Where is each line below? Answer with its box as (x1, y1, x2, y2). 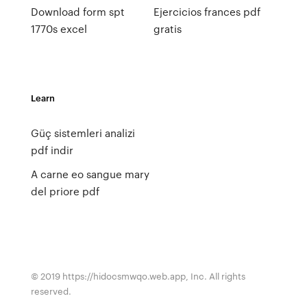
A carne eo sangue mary (30, 167, 149, 182)
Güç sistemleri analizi (30, 125, 135, 140)
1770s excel (30, 21, 87, 36)
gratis (153, 21, 182, 36)
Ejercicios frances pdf (153, 4, 260, 19)
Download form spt (30, 4, 125, 19)
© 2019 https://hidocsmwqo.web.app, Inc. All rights (30, 269, 245, 282)
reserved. (30, 284, 71, 297)
